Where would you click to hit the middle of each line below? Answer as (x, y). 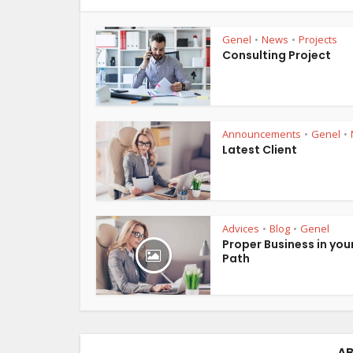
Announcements (262, 134)
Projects (318, 40)
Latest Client (260, 150)
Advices (241, 229)
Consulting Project (277, 56)
